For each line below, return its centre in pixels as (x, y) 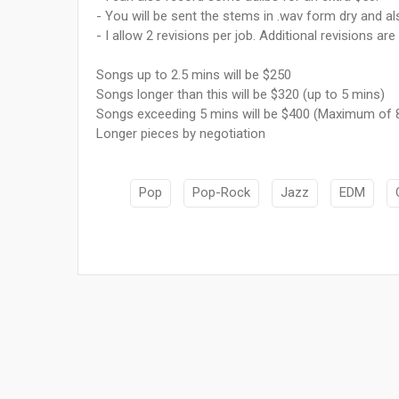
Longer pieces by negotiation (181, 134)
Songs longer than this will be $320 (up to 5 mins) (240, 95)
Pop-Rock (221, 193)
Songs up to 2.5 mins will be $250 (194, 75)
